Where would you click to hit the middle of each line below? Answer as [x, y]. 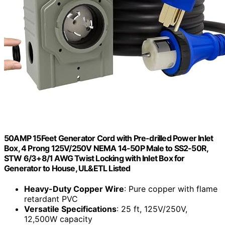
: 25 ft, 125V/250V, [152, 209]
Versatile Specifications [70, 209]
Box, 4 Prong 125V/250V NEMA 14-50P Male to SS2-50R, [106, 148]
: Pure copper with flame [171, 189]
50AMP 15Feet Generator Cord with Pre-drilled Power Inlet [109, 138]
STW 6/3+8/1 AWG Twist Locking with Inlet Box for [94, 158]
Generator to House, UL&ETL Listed [67, 168]
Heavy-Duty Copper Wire [74, 189]
